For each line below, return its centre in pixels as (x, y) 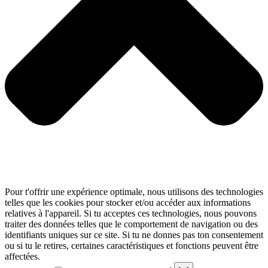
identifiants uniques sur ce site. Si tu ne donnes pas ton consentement (134, 234)
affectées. (22, 256)
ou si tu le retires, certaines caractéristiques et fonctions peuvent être (132, 245)
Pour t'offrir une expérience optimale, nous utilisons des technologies (134, 191)
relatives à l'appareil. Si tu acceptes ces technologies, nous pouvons (131, 213)
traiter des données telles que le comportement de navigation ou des (131, 224)
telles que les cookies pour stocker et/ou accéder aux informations (128, 202)
